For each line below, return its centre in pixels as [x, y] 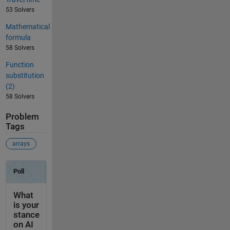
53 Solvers [20, 9]
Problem [22, 117]
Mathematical [27, 26]
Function [20, 64]
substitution [25, 75]
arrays [21, 144]
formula [18, 37]
